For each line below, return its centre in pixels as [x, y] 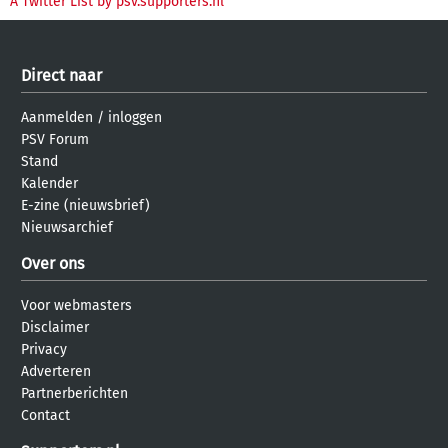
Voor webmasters [76, 305]
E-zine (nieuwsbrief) [85, 205]
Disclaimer [55, 327]
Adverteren [56, 371]
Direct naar [61, 75]
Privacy [44, 349]
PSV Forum [55, 139]
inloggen [135, 117]
